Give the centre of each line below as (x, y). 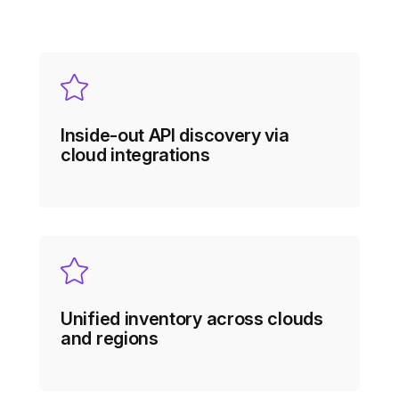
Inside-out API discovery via (175, 135)
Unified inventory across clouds (192, 319)
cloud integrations (135, 155)
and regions (110, 338)
